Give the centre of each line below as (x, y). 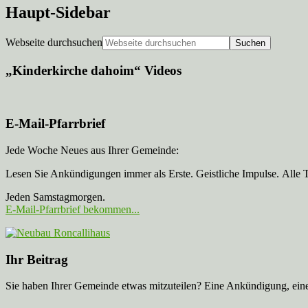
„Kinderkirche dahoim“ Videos (93, 70)
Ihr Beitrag (37, 259)
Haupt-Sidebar (58, 13)
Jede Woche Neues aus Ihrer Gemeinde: (92, 151)
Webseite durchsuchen (54, 43)
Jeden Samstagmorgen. (55, 197)
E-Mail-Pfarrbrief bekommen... (73, 210)
